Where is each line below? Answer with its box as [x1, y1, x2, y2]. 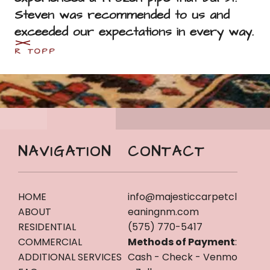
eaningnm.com [128, 204, 199, 219]
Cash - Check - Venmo [128, 250, 237, 264]
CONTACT [128, 141, 205, 162]
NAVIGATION [18, 141, 111, 162]
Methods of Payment [128, 234, 235, 249]
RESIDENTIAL [18, 219, 76, 234]
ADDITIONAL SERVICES [18, 250, 122, 264]
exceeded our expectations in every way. [14, 22, 254, 40]
